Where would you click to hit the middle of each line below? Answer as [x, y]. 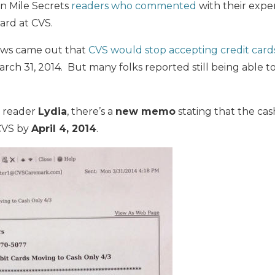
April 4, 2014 [64, 129]
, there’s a [91, 111]
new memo [145, 111]
